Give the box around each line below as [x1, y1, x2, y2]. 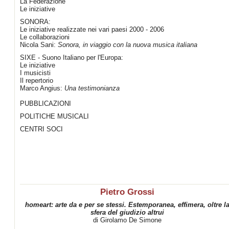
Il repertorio [20, 77, 53, 84]
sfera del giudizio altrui [90, 209, 164, 216]
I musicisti [20, 69, 51, 77]
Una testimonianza [64, 84, 120, 92]
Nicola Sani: [20, 41, 58, 49]
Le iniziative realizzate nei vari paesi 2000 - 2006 [20, 26, 164, 33]
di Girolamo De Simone [93, 216, 162, 224]
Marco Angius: [20, 84, 64, 92]
